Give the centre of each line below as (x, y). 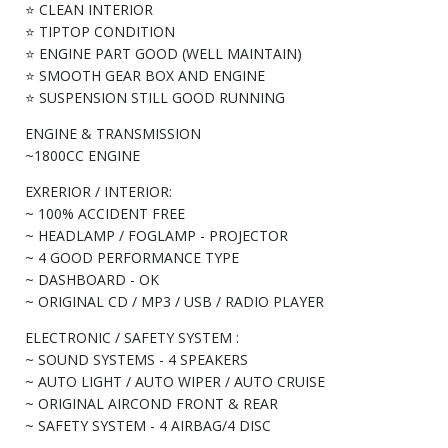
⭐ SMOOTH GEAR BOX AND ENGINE (145, 76)
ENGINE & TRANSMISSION (113, 134)
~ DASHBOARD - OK (92, 280)
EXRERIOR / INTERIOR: (98, 192)
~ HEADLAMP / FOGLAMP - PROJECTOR (156, 236)
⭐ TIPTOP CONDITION (100, 32)
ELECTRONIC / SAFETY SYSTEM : (132, 338)
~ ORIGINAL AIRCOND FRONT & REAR (151, 404)
